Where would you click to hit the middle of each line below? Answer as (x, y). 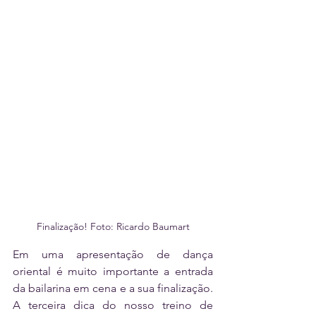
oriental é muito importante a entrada (113, 272)
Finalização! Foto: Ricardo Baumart (113, 227)
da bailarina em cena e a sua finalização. (113, 288)
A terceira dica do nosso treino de (113, 305)
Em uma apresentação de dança (113, 255)
